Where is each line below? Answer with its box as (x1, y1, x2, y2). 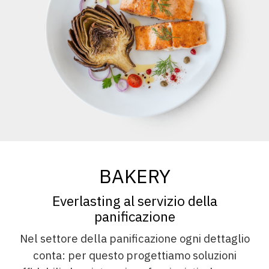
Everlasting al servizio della (52, 191, 217, 210)
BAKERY (98, 163, 171, 189)
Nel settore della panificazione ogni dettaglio (19, 231, 250, 246)
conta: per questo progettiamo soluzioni (32, 247, 237, 262)
